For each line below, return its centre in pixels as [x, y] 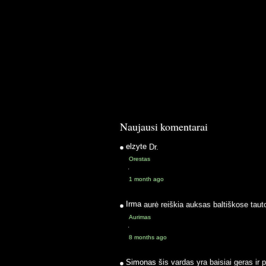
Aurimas [140, 217]
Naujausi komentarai [164, 127]
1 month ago [146, 179]
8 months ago [148, 237]
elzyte [137, 147]
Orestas [140, 159]
